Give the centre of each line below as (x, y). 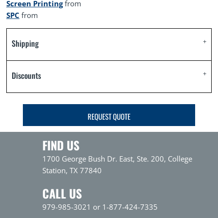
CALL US (62, 193)
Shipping (25, 43)
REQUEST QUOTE (109, 116)
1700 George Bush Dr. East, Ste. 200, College (118, 159)
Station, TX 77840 (72, 170)
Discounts (26, 75)
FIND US (61, 145)
